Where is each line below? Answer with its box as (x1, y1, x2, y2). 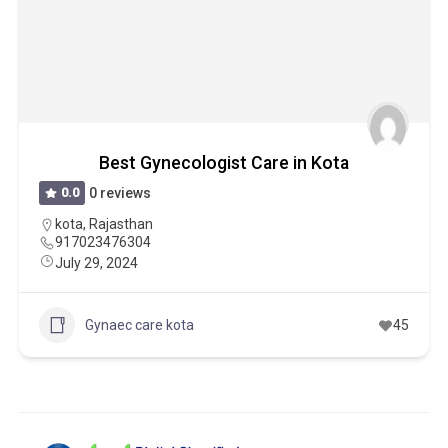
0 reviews (89, 185, 152, 201)
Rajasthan (88, 216, 153, 232)
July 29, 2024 (54, 255, 138, 271)
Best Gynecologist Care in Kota (98, 153, 349, 173)
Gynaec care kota (84, 316, 194, 333)
